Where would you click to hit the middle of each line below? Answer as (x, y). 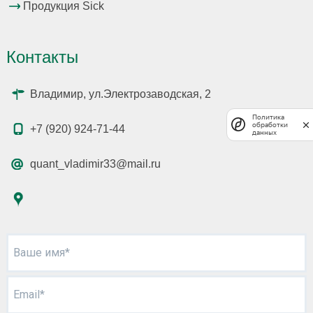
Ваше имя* (41, 253)
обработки (270, 124)
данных (264, 132)
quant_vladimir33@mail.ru (95, 164)
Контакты (42, 57)
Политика (268, 117)
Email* (29, 295)
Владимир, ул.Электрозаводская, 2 (120, 94)
